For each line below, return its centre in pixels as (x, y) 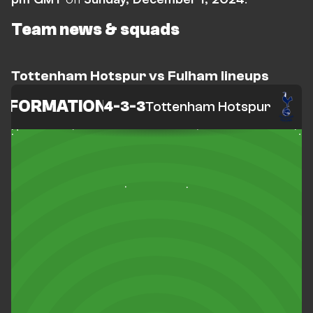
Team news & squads (95, 29)
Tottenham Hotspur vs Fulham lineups (140, 75)
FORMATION (57, 106)
